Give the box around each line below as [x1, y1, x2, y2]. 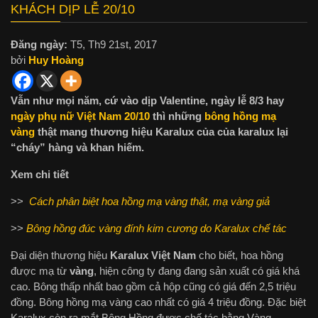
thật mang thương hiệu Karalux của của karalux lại [35, 126, 288, 138]
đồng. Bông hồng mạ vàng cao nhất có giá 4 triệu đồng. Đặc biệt [11, 296, 306, 309]
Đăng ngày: [11, 38, 67, 51]
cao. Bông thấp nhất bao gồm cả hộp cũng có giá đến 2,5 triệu [11, 280, 296, 293]
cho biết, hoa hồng [199, 249, 283, 262]
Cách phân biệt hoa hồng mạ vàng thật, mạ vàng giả [29, 195, 270, 208]
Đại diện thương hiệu [11, 249, 110, 262]
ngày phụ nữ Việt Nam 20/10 [11, 110, 150, 123]
